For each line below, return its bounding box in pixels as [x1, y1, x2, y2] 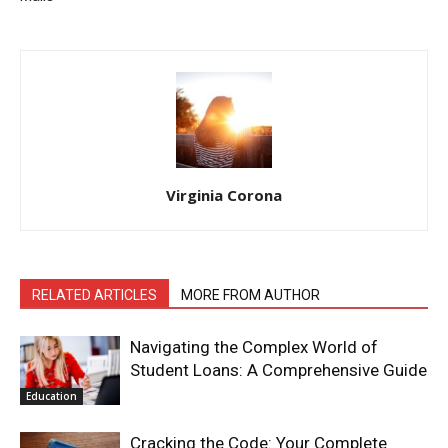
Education [26, 388, 77, 403]
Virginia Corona [166, 184, 282, 205]
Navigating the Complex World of [130, 336, 378, 357]
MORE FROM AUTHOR [181, 286, 320, 303]
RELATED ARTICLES [32, 286, 157, 303]
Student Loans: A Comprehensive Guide [130, 359, 427, 380]
